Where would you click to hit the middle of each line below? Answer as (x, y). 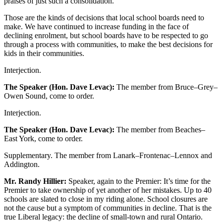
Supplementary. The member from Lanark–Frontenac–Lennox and (108, 156)
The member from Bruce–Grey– (166, 87)
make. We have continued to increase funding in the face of (96, 27)
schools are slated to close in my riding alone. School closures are (106, 199)
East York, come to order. (43, 139)
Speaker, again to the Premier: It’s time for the (139, 181)
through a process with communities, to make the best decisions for (108, 45)
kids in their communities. (44, 54)
